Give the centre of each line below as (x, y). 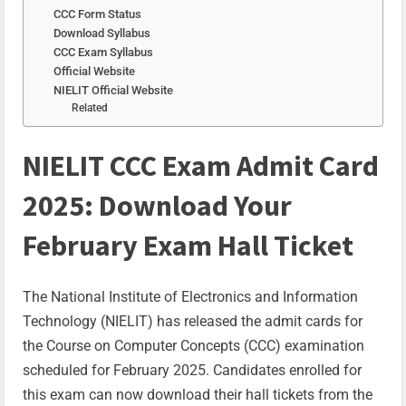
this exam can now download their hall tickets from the (198, 395)
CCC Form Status (97, 14)
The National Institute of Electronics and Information (190, 297)
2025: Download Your (157, 206)
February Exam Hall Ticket (188, 246)
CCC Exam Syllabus (103, 52)
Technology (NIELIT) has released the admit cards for (193, 322)
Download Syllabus (101, 33)
